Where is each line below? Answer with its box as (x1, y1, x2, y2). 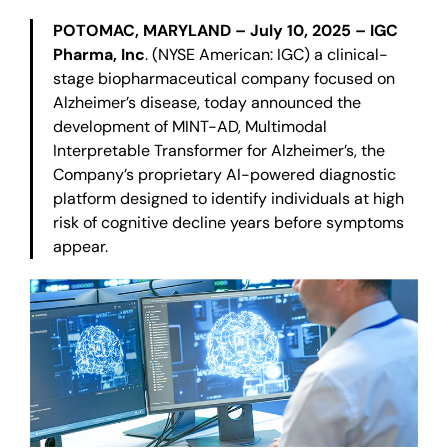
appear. (53, 235, 108, 257)
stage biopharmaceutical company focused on (53, 67, 395, 89)
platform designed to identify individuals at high (53, 187, 404, 209)
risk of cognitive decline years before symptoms (53, 211, 404, 233)
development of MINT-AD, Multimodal (53, 115, 327, 137)
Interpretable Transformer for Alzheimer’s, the (53, 139, 385, 161)
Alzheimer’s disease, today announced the (53, 91, 361, 113)
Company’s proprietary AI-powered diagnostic (53, 163, 396, 185)
